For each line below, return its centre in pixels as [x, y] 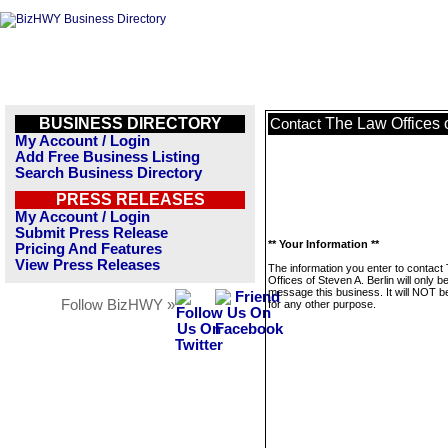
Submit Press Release [91, 233]
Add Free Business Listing [107, 157]
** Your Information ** [323, 244]
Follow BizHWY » [118, 305]
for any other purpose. [322, 304]
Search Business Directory [108, 173]
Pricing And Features [88, 249]
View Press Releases [87, 265]
